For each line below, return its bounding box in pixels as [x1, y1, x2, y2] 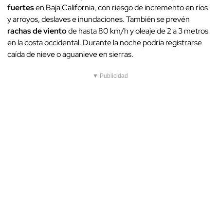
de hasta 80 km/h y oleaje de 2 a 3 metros [67, 26, 208, 36]
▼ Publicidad [92, 73, 128, 80]
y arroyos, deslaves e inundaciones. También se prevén [7, 14, 190, 25]
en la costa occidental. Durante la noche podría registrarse [7, 37, 202, 48]
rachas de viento [7, 26, 67, 36]
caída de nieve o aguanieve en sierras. [7, 49, 133, 60]
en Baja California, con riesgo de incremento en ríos [34, 2, 208, 13]
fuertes [7, 2, 34, 13]
